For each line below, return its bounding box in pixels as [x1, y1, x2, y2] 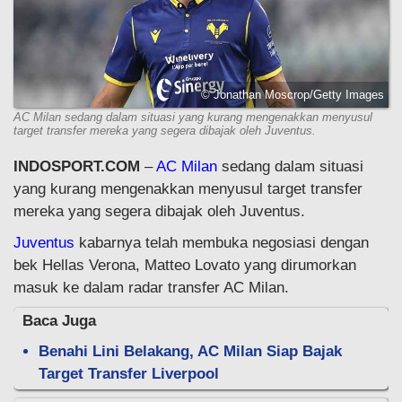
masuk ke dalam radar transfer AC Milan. [13, 278, 289, 296]
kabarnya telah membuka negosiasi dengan [74, 233, 369, 251]
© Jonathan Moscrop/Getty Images [201, 87, 384, 101]
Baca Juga [22, 311, 96, 329]
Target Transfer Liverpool [39, 364, 219, 382]
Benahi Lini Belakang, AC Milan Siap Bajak [39, 342, 342, 360]
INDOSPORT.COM [13, 157, 140, 175]
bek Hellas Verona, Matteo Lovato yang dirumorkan [13, 256, 356, 274]
